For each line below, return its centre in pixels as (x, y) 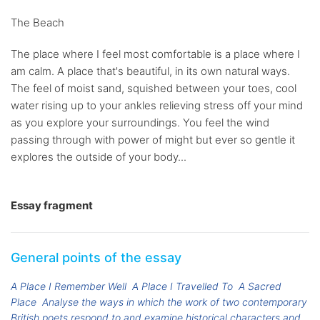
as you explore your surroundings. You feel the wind (140, 123)
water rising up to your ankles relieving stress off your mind (157, 106)
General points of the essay (96, 258)
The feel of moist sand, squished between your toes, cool (154, 89)
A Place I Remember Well (69, 286)
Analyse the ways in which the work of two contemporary (175, 302)
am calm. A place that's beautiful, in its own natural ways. (150, 71)
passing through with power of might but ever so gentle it (153, 140)
